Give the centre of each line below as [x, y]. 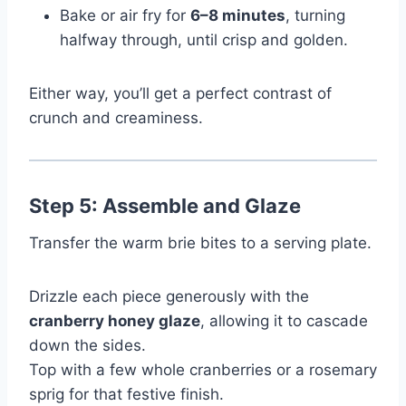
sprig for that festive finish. [126, 394]
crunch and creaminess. [116, 117]
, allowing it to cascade [284, 320]
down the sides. [87, 345]
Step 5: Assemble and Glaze [165, 205]
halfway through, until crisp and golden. [204, 39]
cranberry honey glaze [115, 320]
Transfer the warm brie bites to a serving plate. [200, 242]
